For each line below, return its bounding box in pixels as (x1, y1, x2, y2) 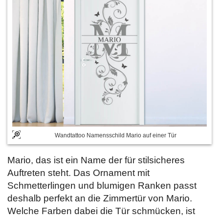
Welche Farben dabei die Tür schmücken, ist (7, 205, 195, 216)
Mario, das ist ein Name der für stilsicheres (7, 154, 185, 165)
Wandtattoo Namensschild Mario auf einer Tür (55, 131, 176, 139)
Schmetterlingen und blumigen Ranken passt (7, 180, 197, 191)
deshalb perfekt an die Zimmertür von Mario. (7, 193, 192, 203)
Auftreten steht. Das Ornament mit (7, 167, 150, 178)
